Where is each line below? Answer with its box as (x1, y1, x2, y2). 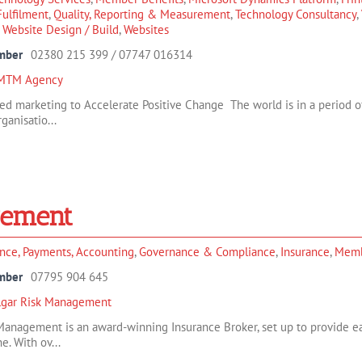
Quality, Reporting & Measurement (53, 6, 230, 22)
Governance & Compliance (139, 244, 276, 259)
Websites (124, 22, 169, 37)
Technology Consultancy (235, 6, 356, 22)
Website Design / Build (2, 22, 119, 37)
